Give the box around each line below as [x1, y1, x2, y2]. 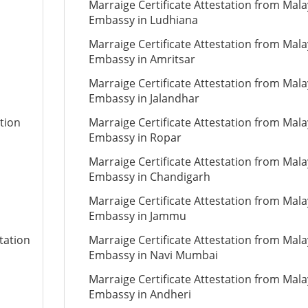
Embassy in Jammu [88, 208, 186, 223]
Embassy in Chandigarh [88, 169, 210, 184]
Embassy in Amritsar [88, 52, 195, 67]
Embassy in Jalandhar [88, 91, 199, 106]
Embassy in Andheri [88, 287, 191, 302]
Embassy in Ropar [88, 130, 181, 145]
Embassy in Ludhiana [88, 12, 198, 27]
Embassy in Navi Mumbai [88, 247, 218, 263]
